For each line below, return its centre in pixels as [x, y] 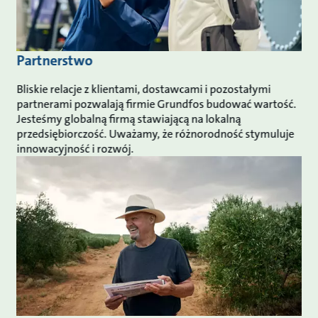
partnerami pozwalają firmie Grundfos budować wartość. [157, 104]
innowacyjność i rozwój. [76, 149]
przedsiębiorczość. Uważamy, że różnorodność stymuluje [155, 134]
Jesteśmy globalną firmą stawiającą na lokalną [129, 119]
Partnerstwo [55, 61]
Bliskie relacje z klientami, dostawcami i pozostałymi [144, 89]
